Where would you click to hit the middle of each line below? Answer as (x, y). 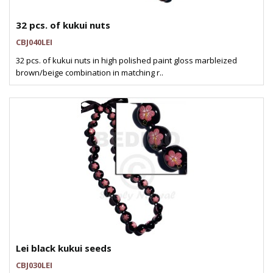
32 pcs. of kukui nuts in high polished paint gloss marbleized (126, 60)
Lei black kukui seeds (64, 248)
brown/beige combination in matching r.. (90, 73)
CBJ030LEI (34, 265)
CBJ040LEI (34, 42)
